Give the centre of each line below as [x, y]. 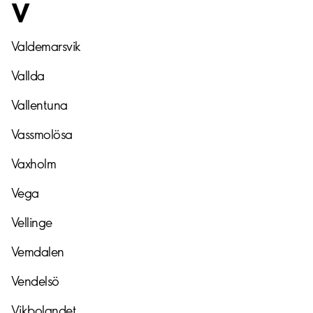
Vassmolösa [42, 134]
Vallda [28, 75]
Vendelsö [35, 281]
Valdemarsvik [46, 46]
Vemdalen [38, 252]
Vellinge [32, 222]
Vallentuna [39, 105]
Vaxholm [34, 163]
